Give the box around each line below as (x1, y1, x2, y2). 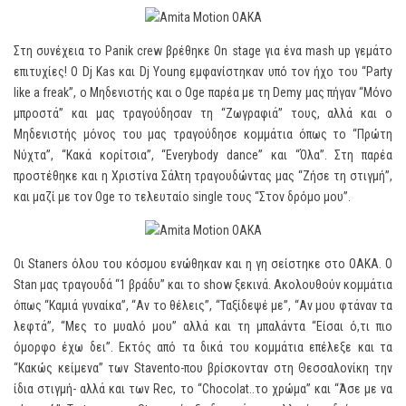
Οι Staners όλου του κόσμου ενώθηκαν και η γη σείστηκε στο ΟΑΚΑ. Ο (14, 256, 392, 271)
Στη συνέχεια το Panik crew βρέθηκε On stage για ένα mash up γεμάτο (14, 43, 392, 58)
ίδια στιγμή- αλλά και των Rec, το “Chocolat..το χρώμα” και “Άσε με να (14, 382, 392, 396)
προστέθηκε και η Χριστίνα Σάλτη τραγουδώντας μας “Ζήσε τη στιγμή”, (14, 169, 392, 183)
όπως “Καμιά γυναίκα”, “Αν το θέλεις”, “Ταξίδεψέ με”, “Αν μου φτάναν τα (14, 298, 392, 313)
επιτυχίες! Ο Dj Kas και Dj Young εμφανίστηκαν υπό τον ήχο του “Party (14, 64, 392, 79)
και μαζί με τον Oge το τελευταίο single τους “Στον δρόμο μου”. (14, 189, 351, 204)
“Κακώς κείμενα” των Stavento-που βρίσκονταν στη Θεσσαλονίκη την (14, 361, 392, 375)
